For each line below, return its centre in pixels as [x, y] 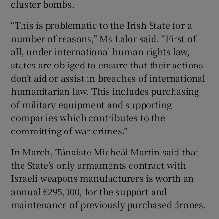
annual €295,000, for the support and [89, 191]
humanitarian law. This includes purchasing [105, 91]
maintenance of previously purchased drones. [109, 205]
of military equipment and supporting [91, 104]
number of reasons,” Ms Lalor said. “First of [103, 38]
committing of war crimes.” [69, 131]
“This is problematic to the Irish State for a [101, 25]
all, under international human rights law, [100, 52]
